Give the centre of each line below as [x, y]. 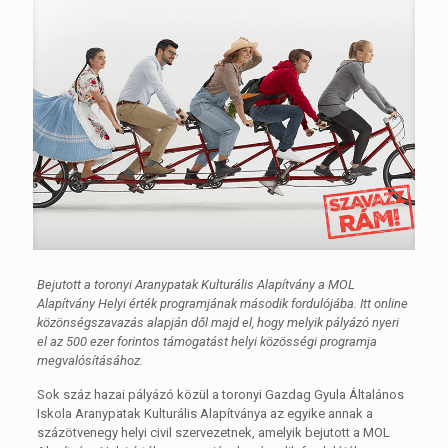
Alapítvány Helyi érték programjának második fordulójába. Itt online [222, 304]
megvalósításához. [89, 361]
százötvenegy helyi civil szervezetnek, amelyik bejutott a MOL [213, 433]
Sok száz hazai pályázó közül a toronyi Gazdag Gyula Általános [220, 395]
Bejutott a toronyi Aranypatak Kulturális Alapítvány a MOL [195, 285]
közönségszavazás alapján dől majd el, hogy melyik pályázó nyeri [217, 323]
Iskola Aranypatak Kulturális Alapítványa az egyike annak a [204, 414]
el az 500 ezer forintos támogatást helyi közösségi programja [206, 342]
